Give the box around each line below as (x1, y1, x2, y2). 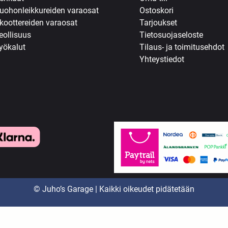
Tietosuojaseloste (139, 30, 203, 40)
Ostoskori (139, 5, 174, 15)
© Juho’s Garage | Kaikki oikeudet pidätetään (34, 184, 194, 194)
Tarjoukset (139, 17, 177, 27)
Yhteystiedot (139, 54, 184, 64)
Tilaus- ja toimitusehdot (139, 42, 224, 52)
